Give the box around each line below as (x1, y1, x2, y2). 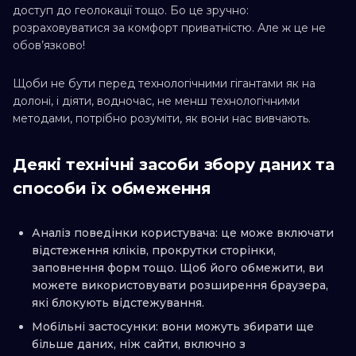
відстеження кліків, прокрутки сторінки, (32, 243, 276, 258)
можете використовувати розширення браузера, (32, 278, 328, 293)
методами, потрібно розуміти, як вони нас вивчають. (13, 111, 311, 126)
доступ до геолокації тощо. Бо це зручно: (13, 3, 249, 18)
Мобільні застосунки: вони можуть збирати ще (32, 319, 314, 335)
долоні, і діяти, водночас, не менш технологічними (13, 94, 300, 109)
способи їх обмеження (13, 179, 211, 199)
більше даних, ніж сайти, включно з (32, 337, 246, 352)
